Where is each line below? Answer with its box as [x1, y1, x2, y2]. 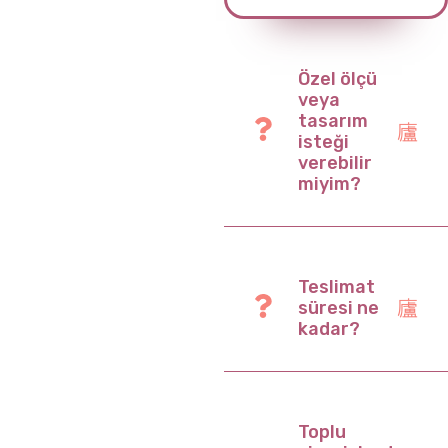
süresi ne [298, 296, 379, 319]
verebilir [298, 151, 372, 174]
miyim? [298, 172, 361, 195]
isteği [298, 130, 349, 153]
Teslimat [298, 275, 375, 298]
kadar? [298, 317, 360, 340]
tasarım [298, 109, 368, 132]
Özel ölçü [298, 67, 377, 90]
